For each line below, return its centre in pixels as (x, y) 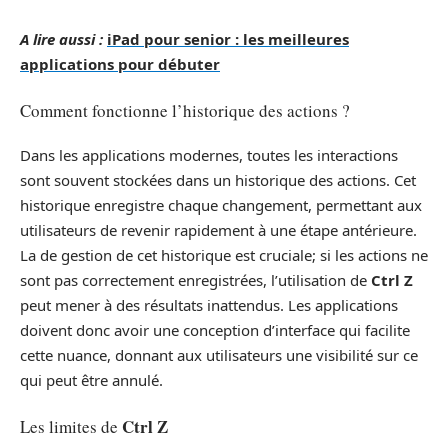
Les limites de (71, 426)
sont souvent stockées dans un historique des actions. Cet (218, 180)
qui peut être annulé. (91, 380)
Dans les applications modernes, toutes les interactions (209, 155)
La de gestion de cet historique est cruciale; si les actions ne (224, 255)
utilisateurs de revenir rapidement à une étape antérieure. (218, 230)
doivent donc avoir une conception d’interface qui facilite (215, 330)
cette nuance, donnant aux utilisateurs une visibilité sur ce (219, 355)
